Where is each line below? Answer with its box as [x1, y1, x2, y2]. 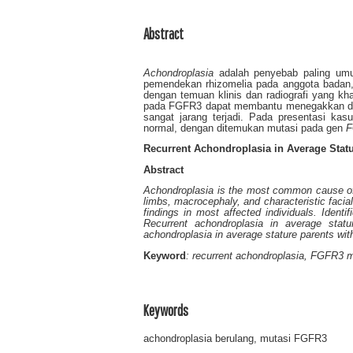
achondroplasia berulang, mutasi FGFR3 [143, 333, 327, 345]
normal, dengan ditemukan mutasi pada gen [143, 122, 346, 134]
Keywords [143, 301, 188, 319]
